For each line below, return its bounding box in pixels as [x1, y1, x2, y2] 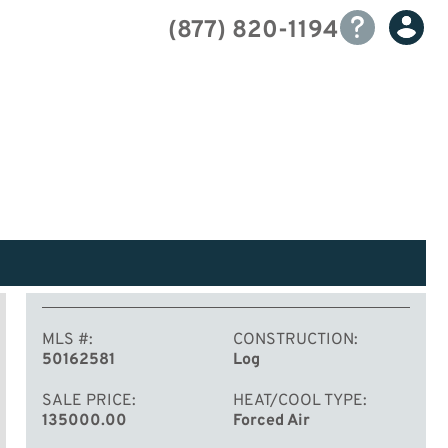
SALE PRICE [42, 391, 132, 411]
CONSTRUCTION [233, 330, 355, 350]
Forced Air [233, 411, 311, 431]
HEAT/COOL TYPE [233, 391, 364, 411]
